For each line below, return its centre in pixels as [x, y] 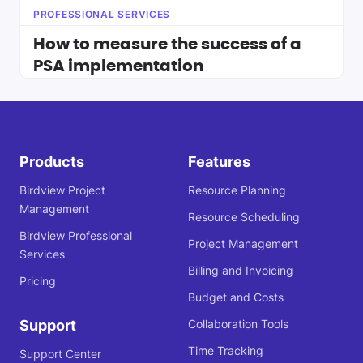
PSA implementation [118, 66]
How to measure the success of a [167, 45]
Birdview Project [62, 190]
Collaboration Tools [238, 324]
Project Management [243, 244]
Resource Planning [237, 190]
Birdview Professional [76, 236]
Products [52, 162]
